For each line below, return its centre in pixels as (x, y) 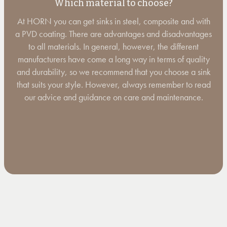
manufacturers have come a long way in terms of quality (113, 59)
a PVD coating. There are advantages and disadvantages (113, 34)
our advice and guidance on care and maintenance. (113, 97)
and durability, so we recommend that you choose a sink (113, 72)
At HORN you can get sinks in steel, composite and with (113, 21)
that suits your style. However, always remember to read (113, 84)
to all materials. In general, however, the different (113, 46)
